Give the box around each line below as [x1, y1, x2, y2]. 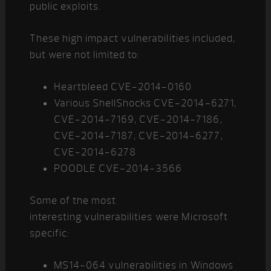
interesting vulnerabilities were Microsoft [29, 211, 228, 223]
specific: [29, 227, 70, 240]
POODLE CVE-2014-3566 [53, 162, 183, 175]
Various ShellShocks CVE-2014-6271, [53, 97, 237, 109]
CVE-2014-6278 [53, 146, 137, 158]
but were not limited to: [29, 48, 140, 61]
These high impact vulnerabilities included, [29, 32, 235, 45]
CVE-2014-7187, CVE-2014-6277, [53, 129, 223, 142]
